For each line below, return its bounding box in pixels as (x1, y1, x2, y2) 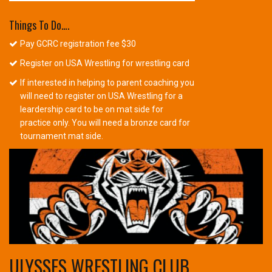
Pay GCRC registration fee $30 (20, 39, 137, 49)
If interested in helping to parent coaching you (20, 78, 195, 88)
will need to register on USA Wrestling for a (20, 91, 183, 101)
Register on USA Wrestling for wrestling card (20, 58, 190, 69)
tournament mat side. (20, 131, 104, 141)
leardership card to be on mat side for (20, 104, 164, 115)
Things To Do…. (9, 17, 70, 33)
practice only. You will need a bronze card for (20, 118, 191, 128)
